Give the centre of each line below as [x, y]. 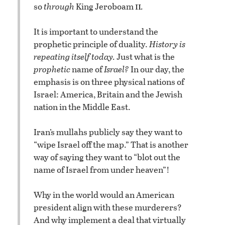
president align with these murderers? [108, 207]
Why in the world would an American [104, 195]
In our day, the [157, 69]
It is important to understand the [96, 32]
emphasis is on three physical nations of [109, 82]
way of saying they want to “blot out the [107, 157]
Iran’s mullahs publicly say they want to [108, 132]
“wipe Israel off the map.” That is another [111, 145]
